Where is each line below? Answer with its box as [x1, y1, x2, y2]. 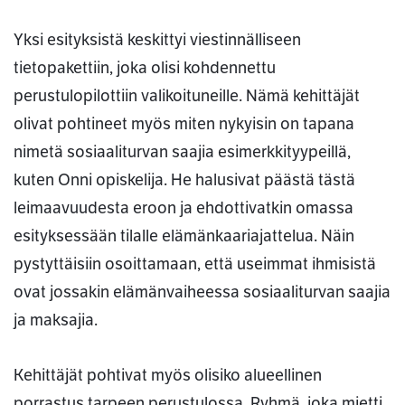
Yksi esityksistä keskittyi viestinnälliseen [14, 30, 301, 51]
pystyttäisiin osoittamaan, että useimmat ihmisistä [14, 254, 376, 275]
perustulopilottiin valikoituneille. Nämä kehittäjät [14, 86, 360, 107]
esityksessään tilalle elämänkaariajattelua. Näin [14, 226, 354, 247]
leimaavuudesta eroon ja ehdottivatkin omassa [14, 198, 353, 219]
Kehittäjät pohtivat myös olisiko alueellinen [14, 365, 322, 386]
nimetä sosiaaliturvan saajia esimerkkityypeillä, [14, 142, 351, 163]
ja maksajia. [14, 310, 98, 331]
